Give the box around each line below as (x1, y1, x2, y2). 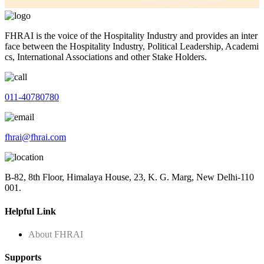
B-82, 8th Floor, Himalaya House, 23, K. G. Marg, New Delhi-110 (5, 172, 254, 183)
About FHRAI (28, 229, 83, 239)
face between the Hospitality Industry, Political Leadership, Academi (5, 41, 259, 52)
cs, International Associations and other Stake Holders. (5, 52, 207, 62)
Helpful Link (5, 206, 56, 216)
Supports (5, 252, 41, 263)
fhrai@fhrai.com (5, 132, 66, 143)
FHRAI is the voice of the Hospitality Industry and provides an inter (5, 31, 258, 41)
